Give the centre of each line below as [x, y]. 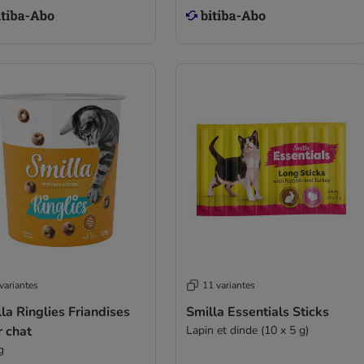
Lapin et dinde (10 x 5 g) [247, 330]
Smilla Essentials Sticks [257, 312]
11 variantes [228, 285]
